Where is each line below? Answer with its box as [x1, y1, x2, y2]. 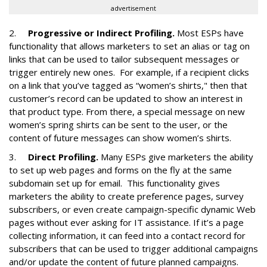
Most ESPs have [175, 27, 244, 39]
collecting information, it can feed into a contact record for [9, 229, 246, 241]
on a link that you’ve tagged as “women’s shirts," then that [9, 79, 247, 91]
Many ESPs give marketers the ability [98, 151, 253, 163]
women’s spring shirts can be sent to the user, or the [9, 119, 228, 131]
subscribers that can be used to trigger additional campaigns [9, 243, 258, 254]
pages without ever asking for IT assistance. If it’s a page [9, 216, 244, 228]
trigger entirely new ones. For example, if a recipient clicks [9, 66, 249, 78]
